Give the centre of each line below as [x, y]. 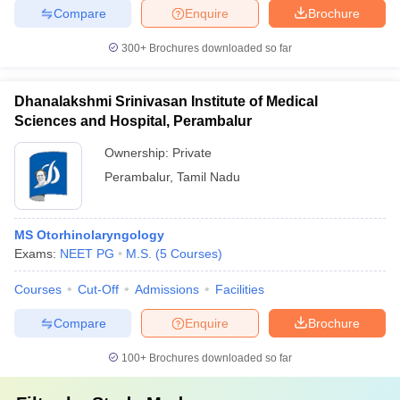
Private [192, 153]
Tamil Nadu [208, 177]
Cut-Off [98, 289]
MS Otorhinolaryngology [89, 235]
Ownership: [138, 153]
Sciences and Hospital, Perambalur [133, 121]
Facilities [240, 289]
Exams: [37, 254]
